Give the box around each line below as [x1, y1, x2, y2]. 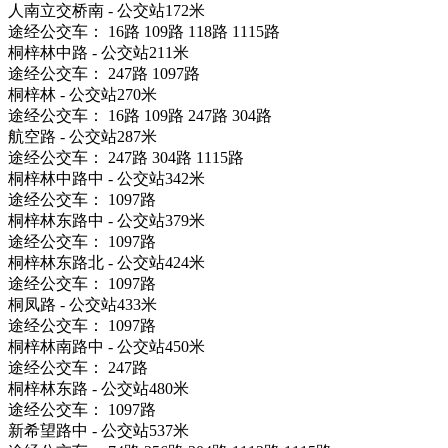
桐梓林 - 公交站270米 [8, 85, 157, 103]
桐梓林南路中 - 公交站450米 [8, 337, 205, 355]
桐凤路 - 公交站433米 [8, 295, 157, 313]
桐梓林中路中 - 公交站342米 [8, 169, 205, 187]
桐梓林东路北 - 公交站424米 [8, 253, 205, 271]
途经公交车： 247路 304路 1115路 [8, 148, 244, 166]
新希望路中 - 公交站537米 [8, 421, 189, 439]
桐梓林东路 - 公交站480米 [8, 379, 189, 397]
